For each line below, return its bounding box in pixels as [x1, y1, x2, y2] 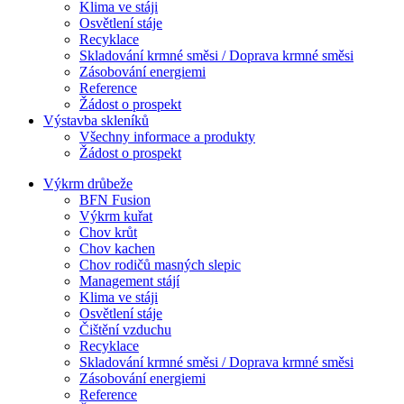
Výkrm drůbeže [43, 176, 133, 192]
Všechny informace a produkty [79, 129, 255, 145]
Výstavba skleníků [43, 113, 149, 129]
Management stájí [79, 273, 179, 289]
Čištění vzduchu [79, 322, 171, 338]
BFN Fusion [79, 192, 151, 208]
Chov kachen [79, 241, 155, 257]
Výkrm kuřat [79, 208, 152, 225]
